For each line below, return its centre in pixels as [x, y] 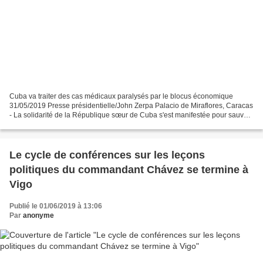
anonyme [38, 215]
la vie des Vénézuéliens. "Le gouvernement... [81, 124]
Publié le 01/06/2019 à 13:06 [56, 206]
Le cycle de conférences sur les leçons [107, 155]
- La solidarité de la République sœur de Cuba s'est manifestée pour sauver [130, 115]
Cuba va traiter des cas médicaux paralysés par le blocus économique [121, 96]
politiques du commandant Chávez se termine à [129, 169]
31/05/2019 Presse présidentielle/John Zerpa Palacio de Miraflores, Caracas [131, 105]
